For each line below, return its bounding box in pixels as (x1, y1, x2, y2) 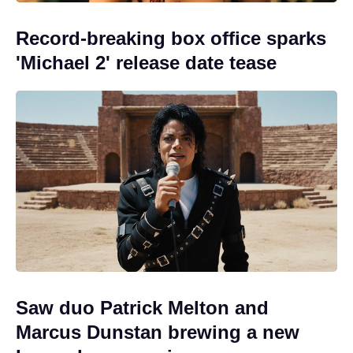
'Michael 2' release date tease (16, 52, 277, 74)
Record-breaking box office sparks (16, 28, 326, 50)
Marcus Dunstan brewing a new (16, 321, 299, 343)
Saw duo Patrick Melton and (16, 296, 269, 318)
